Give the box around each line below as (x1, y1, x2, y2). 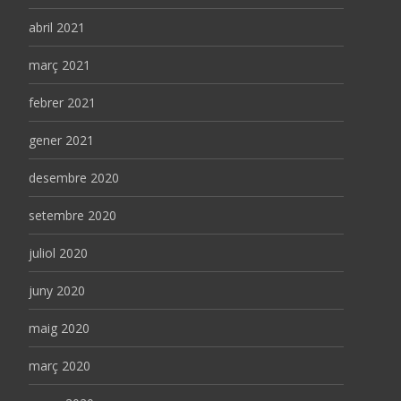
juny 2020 (29, 281, 85, 299)
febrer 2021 (29, 93, 96, 111)
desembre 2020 (29, 168, 119, 186)
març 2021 (29, 55, 90, 73)
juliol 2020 (29, 243, 88, 261)
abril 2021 (29, 18, 85, 36)
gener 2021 (29, 131, 94, 149)
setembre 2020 (29, 206, 116, 224)
